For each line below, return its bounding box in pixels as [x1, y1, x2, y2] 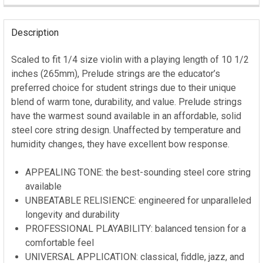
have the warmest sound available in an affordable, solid [11, 110, 241, 122]
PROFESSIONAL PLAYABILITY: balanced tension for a [25, 223, 246, 234]
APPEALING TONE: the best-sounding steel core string [25, 167, 251, 178]
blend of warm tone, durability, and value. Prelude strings [11, 96, 242, 107]
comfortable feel [25, 237, 94, 248]
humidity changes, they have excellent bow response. [11, 139, 230, 150]
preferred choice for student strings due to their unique [11, 82, 236, 93]
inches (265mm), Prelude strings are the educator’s [11, 68, 220, 79]
